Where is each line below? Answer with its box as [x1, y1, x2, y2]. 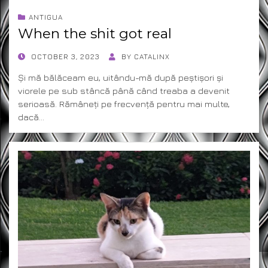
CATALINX [134, 51, 170, 61]
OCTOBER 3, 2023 [31, 51, 100, 61]
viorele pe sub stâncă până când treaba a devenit [18, 85, 230, 96]
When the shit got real [18, 25, 172, 42]
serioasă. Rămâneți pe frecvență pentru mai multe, [18, 98, 230, 109]
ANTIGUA [29, 12, 63, 22]
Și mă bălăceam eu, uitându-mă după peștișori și [18, 72, 223, 83]
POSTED [17, 51, 48, 60]
